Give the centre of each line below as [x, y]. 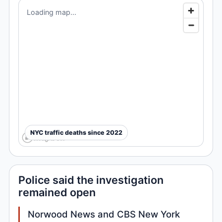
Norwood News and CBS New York [104, 214]
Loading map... [52, 12]
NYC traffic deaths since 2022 [77, 132]
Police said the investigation [91, 180]
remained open [57, 193]
